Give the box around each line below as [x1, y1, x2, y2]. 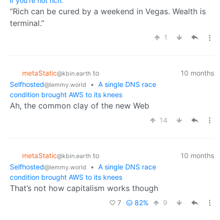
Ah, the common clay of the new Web [10, 100, 149, 110]
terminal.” [10, 18, 44, 28]
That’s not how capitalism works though [10, 183, 158, 193]
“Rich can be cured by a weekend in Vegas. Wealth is [10, 6, 206, 16]
